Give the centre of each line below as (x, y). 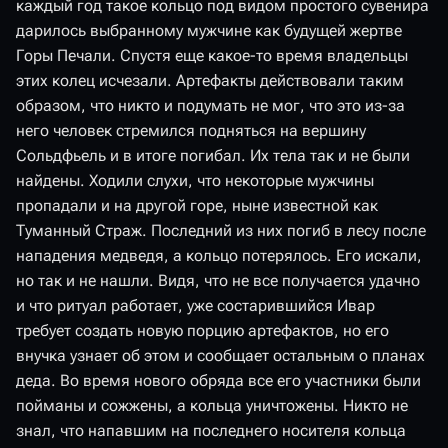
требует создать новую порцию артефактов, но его (202, 330)
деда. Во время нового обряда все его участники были (218, 380)
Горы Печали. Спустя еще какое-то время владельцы (212, 55)
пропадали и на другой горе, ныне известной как (197, 205)
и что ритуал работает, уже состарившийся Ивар (195, 305)
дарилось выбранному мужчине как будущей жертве (209, 30)
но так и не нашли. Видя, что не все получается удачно (218, 280)
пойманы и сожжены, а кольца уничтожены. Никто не (212, 405)
